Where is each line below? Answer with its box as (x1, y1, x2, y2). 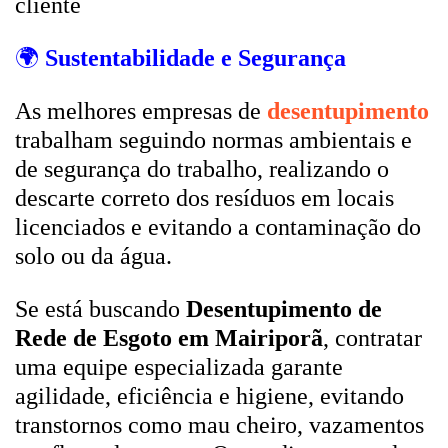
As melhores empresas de (15, 98, 267, 124)
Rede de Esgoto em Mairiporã (15, 325, 323, 351)
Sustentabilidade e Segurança (45, 45, 346, 71)
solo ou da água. (15, 243, 172, 269)
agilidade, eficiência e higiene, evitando (15, 383, 404, 409)
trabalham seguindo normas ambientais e (15, 127, 412, 153)
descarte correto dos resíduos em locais (15, 185, 394, 211)
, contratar (323, 325, 422, 351)
